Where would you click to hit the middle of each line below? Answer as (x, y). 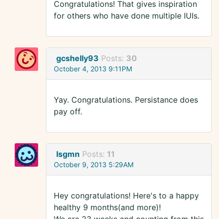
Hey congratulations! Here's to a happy (126, 196)
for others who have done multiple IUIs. (127, 16)
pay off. (68, 112)
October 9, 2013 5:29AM (94, 165)
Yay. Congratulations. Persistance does (126, 100)
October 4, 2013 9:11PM (93, 69)
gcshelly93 (77, 58)
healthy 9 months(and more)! (107, 208)
